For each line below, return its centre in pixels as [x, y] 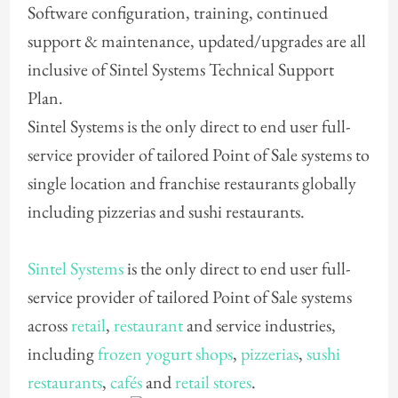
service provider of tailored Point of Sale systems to [198, 155]
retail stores [213, 382]
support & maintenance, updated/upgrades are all [196, 41]
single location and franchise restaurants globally [191, 183]
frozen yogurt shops [165, 354]
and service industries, [259, 326]
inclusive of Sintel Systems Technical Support [180, 70]
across [49, 326]
